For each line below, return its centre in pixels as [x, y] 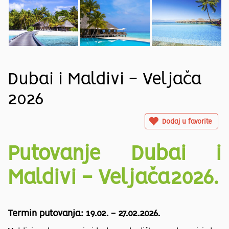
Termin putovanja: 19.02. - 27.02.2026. [84, 214]
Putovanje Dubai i [114, 155]
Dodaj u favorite [187, 122]
